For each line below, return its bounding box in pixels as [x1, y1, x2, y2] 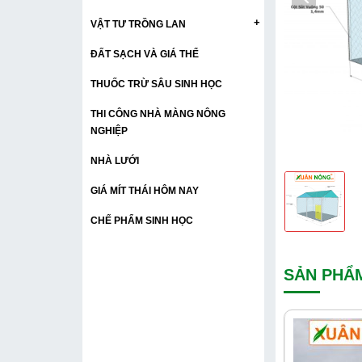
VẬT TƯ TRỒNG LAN [90, 19, 186, 29]
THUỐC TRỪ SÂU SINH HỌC [90, 78, 222, 89]
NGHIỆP [90, 125, 128, 136]
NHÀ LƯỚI [90, 155, 139, 166]
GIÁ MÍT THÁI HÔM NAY [90, 185, 199, 196]
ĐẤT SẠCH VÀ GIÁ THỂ [90, 48, 199, 59]
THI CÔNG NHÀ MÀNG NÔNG [90, 108, 225, 119]
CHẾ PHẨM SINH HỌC [90, 215, 193, 225]
